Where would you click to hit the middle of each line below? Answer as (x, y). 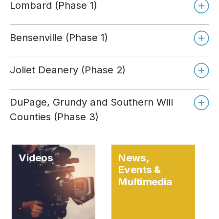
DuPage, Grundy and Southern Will (91, 102)
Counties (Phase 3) (54, 117)
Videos (36, 158)
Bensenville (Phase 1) (59, 37)
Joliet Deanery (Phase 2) (68, 70)
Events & (140, 169)
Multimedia (145, 181)
